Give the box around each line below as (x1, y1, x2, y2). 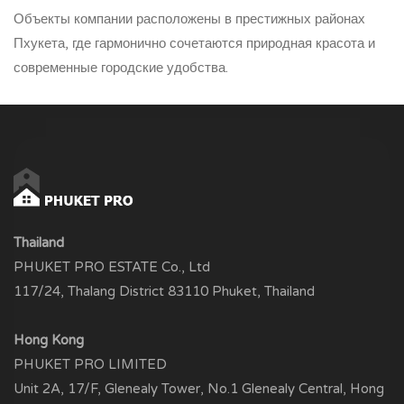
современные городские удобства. (14, 59, 228, 76)
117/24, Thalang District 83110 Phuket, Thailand (14, 282, 315, 299)
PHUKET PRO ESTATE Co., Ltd (14, 258, 210, 275)
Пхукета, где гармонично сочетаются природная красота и (14, 34, 375, 51)
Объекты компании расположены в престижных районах (14, 10, 365, 27)
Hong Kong (14, 331, 84, 348)
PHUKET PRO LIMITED (14, 355, 167, 372)
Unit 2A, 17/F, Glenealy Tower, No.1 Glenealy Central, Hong (14, 380, 384, 397)
